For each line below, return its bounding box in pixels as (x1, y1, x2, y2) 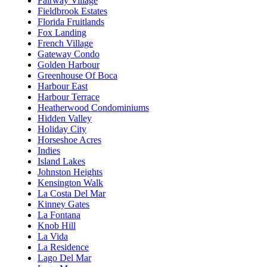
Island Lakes (38, 156, 85, 166)
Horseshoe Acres (38, 134, 101, 145)
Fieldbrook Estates (38, 5, 107, 16)
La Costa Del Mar (38, 188, 105, 198)
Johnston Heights (38, 166, 103, 177)
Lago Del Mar (38, 252, 91, 263)
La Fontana (38, 209, 80, 220)
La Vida (38, 231, 68, 241)
